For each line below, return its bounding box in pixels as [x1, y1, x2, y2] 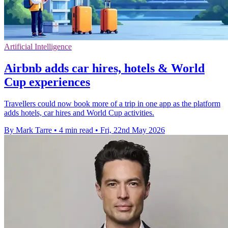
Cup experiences [4, 75, 90, 89]
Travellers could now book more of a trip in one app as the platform [4, 99, 220, 108]
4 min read [59, 125, 93, 134]
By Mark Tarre [4, 125, 52, 134]
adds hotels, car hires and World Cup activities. [4, 108, 154, 117]
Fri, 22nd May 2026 [100, 125, 165, 134]
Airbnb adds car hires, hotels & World [4, 61, 205, 75]
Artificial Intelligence [4, 42, 72, 51]
